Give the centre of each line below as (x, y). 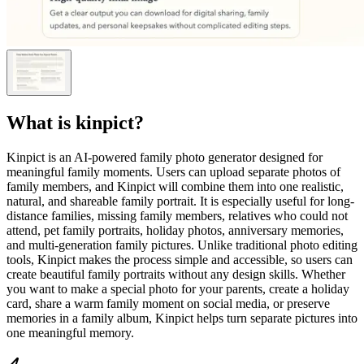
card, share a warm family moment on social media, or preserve (168, 303)
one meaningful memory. (70, 332)
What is (41, 122)
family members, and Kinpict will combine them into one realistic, (175, 186)
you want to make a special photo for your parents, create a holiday (178, 288)
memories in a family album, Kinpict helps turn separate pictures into (182, 318)
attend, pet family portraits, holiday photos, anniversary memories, (175, 230)
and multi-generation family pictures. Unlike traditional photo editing (182, 245)
